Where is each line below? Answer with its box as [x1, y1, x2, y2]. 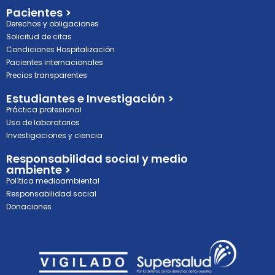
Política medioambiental [6, 176, 99, 187]
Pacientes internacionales [6, 57, 103, 68]
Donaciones [6, 201, 52, 212]
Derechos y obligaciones [6, 18, 99, 29]
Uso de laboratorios [6, 117, 80, 128]
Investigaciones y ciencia [6, 130, 103, 141]
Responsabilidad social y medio [6, 151, 188, 167]
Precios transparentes [6, 70, 87, 81]
